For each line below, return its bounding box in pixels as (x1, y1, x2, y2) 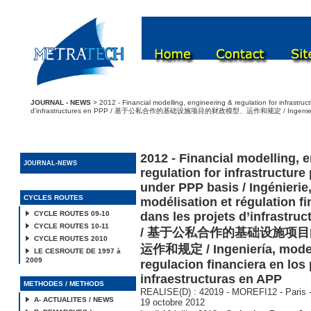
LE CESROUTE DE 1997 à (34, 247, 121, 255)
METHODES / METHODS (24, 280, 104, 287)
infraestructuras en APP (140, 272, 282, 286)
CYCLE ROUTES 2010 (34, 235, 108, 242)
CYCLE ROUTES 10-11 (34, 222, 109, 230)
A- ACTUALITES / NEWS (34, 296, 114, 303)
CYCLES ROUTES (24, 194, 83, 201)
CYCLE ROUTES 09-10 (34, 210, 110, 217)
